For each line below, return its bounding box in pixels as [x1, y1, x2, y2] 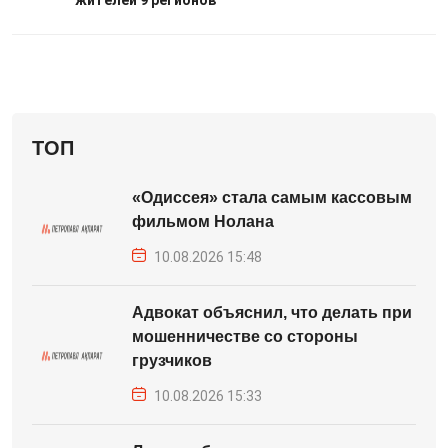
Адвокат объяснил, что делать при [132, 304, 412, 321]
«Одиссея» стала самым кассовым [132, 189, 412, 206]
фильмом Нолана [132, 213, 274, 230]
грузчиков [132, 352, 212, 369]
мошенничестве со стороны [132, 328, 358, 345]
